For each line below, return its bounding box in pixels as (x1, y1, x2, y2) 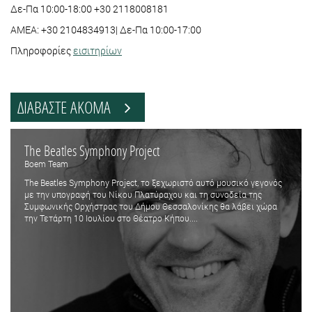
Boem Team (24, 158, 68, 170)
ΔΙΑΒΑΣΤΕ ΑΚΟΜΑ (17, 96, 125, 118)
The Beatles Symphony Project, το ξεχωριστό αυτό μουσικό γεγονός (24, 177, 282, 189)
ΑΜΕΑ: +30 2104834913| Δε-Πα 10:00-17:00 (10, 23, 201, 37)
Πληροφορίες (10, 44, 73, 58)
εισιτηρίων (73, 44, 122, 58)
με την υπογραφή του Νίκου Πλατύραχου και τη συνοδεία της (24, 189, 262, 201)
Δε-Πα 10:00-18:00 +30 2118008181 (10, 2, 169, 16)
